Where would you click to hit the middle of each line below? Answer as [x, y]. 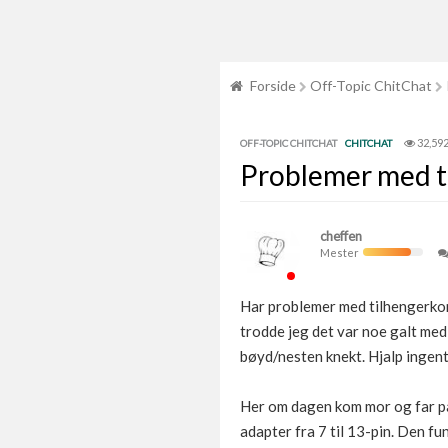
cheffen [341, 236]
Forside [273, 85]
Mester [341, 252]
